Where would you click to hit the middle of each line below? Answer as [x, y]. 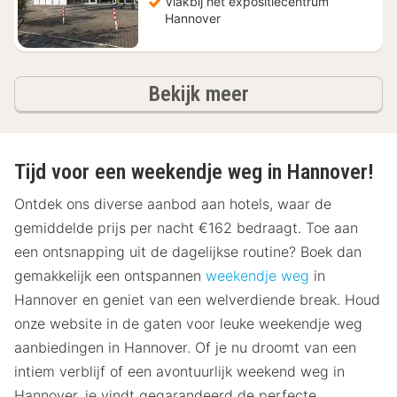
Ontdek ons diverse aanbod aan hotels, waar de [173, 204]
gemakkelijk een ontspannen [110, 276]
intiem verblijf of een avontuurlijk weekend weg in [179, 372]
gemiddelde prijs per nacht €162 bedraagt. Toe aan [186, 228]
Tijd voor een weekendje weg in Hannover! [194, 172]
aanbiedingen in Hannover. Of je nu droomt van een [185, 348]
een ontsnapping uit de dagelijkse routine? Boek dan [188, 252]
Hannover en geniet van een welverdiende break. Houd [197, 300]
